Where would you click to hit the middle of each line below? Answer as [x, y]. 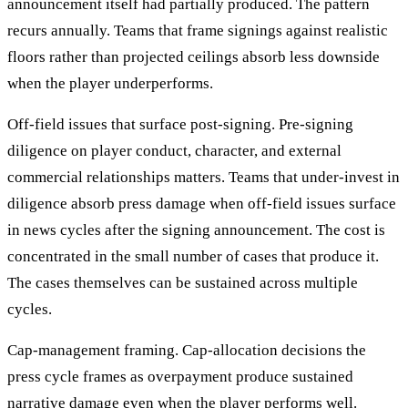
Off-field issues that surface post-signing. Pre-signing [180, 125]
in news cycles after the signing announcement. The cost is [196, 230]
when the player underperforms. [110, 84]
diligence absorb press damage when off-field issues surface [202, 204]
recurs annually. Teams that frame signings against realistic [198, 31]
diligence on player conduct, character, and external [174, 151]
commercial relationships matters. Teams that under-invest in [204, 178]
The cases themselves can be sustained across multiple [183, 283]
